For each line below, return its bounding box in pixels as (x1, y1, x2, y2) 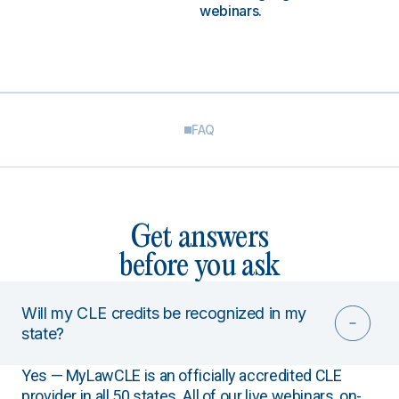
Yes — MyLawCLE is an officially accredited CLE (21, 366, 342, 385)
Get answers (130, 224, 269, 253)
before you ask (119, 252, 280, 281)
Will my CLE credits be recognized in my (21, 304, 306, 322)
